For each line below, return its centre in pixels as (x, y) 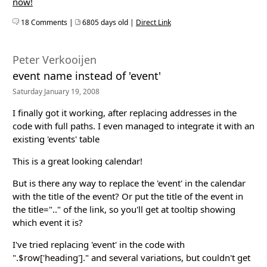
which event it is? (48, 222)
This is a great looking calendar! (77, 161)
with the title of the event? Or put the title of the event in (128, 196)
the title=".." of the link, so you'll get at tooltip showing (124, 209)
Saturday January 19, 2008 (56, 91)
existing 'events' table (56, 139)
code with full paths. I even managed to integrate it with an (133, 125)
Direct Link (153, 22)
